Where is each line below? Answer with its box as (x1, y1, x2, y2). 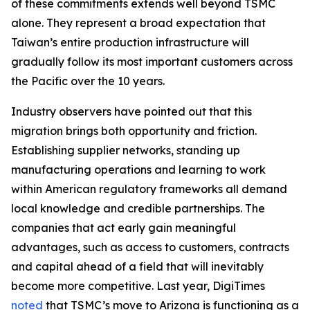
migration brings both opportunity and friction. (11, 123, 257, 138)
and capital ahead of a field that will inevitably (11, 259, 264, 273)
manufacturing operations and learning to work (11, 162, 266, 176)
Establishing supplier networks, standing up (11, 143, 240, 157)
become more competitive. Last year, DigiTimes (11, 278, 265, 293)
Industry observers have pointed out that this (11, 104, 252, 118)
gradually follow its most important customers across (11, 54, 293, 69)
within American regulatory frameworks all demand (11, 181, 287, 196)
